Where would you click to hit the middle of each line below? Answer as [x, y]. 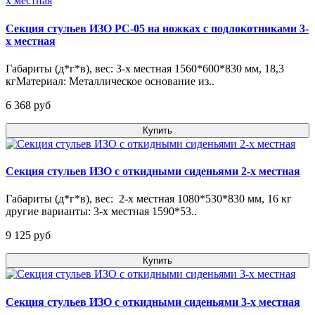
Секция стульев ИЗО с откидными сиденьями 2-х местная [153, 172]
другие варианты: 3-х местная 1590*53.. [101, 212]
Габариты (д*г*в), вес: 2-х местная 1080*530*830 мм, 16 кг [149, 199]
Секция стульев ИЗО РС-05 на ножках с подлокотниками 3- [157, 28]
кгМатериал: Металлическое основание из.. [110, 81]
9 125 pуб [28, 236]
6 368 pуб [28, 105]
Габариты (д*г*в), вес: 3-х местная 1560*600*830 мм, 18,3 [145, 68]
